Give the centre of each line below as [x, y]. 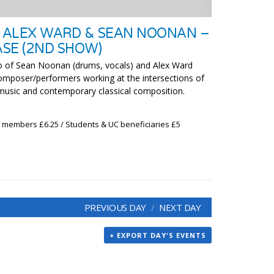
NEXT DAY [180, 207]
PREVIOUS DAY [115, 207]
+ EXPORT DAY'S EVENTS [158, 235]
